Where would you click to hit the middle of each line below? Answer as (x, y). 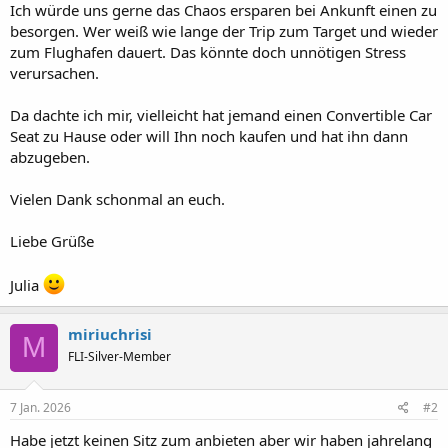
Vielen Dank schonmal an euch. (117, 198)
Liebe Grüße (52, 240)
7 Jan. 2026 (40, 407)
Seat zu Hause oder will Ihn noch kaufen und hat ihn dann (209, 135)
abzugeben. (50, 156)
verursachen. (54, 72)
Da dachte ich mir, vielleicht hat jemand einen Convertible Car (221, 114)
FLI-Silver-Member (119, 356)
